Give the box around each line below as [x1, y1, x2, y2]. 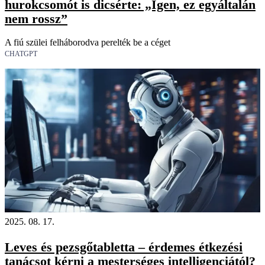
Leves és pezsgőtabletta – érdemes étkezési [5, 239, 243, 254]
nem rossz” [5, 11, 67, 26]
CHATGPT [5, 50, 37, 59]
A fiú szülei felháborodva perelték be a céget [5, 37, 170, 48]
